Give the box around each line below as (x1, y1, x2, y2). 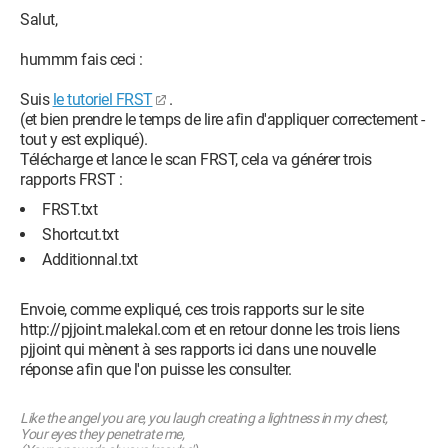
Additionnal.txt (42, 250, 138, 269)
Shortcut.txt (42, 225, 118, 244)
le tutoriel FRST (52, 90, 153, 109)
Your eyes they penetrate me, (20, 426, 184, 442)
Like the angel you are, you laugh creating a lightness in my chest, (20, 410, 388, 426)
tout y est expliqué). (20, 130, 148, 149)
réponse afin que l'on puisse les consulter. (20, 360, 292, 379)
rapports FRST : (20, 170, 123, 189)
